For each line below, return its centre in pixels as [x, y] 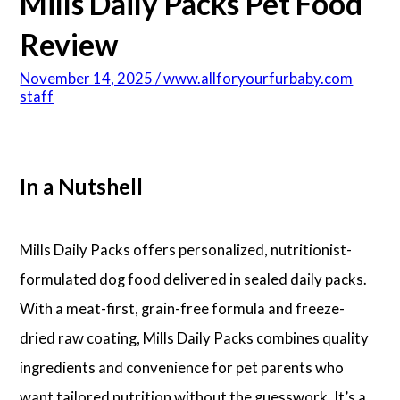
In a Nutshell [82, 187]
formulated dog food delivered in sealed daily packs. [194, 279]
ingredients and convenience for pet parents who [182, 368]
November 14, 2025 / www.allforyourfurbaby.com [187, 79]
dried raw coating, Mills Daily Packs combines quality [195, 338]
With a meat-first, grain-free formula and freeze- [183, 309]
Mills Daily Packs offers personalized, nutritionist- [186, 250]
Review [69, 45]
